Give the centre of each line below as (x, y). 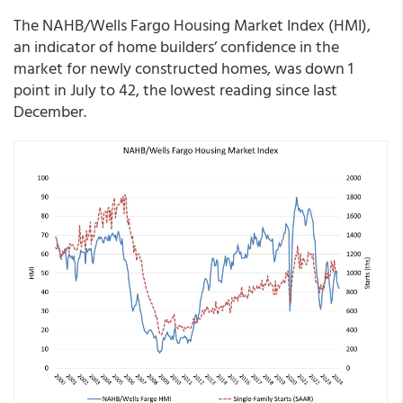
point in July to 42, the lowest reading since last (175, 90)
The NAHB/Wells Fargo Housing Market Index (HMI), (192, 25)
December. (50, 111)
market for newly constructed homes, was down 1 (184, 68)
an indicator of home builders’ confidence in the (176, 46)
